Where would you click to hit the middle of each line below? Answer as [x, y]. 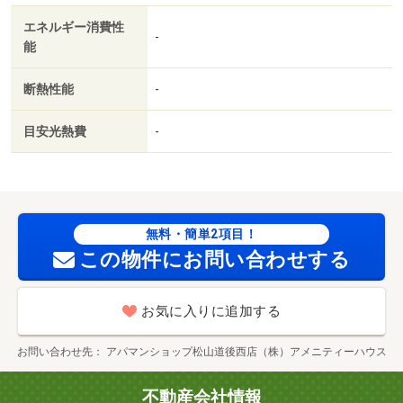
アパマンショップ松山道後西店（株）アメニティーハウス [246, 352]
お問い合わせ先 [54, 352]
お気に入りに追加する [211, 312]
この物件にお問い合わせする [215, 260]
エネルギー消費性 [74, 27]
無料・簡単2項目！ [201, 234]
